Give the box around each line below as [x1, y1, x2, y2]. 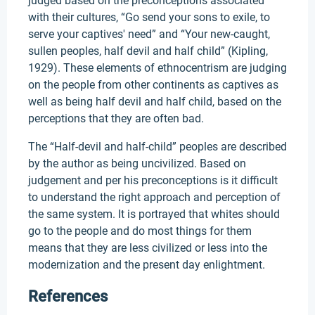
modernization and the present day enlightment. [28, 258, 265, 271]
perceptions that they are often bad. [28, 112, 204, 125]
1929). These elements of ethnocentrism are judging [28, 61, 287, 75]
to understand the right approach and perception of [28, 191, 281, 204]
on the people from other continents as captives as [28, 78, 278, 91]
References [28, 288, 108, 305]
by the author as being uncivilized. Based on [28, 157, 246, 170]
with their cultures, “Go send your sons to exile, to [28, 11, 270, 24]
